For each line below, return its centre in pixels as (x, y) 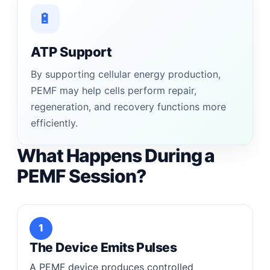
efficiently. (55, 123)
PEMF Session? (81, 176)
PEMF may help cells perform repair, (114, 90)
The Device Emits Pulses (103, 247)
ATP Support (71, 52)
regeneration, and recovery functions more (129, 106)
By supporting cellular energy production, (126, 74)
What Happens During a (116, 155)
